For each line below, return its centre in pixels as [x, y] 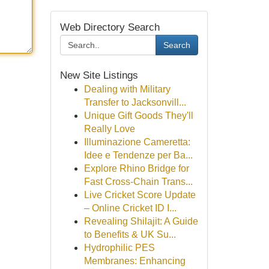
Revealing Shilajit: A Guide [141, 221]
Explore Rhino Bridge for [136, 168]
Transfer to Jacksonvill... [135, 102]
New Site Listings [99, 75]
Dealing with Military [127, 89]
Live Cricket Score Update [140, 195]
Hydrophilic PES [119, 248]
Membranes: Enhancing [134, 261]
